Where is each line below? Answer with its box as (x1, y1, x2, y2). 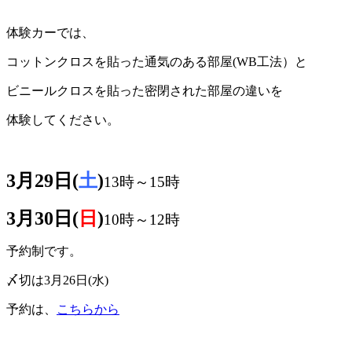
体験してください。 (6, 112, 119, 126)
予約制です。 (6, 244, 82, 258)
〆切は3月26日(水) (6, 273, 108, 287)
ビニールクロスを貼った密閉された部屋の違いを (6, 83, 283, 97)
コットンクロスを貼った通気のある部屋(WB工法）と (6, 54, 307, 68)
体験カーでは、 (6, 25, 94, 39)
